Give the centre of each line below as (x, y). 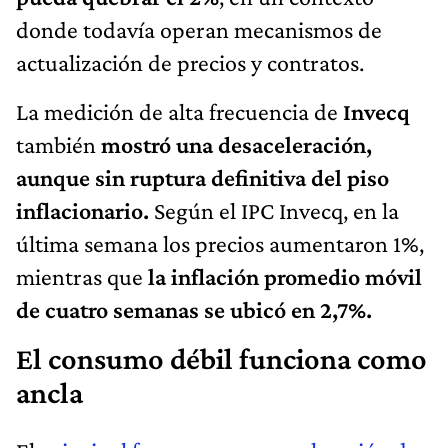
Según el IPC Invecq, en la (274, 210)
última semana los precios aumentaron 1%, (220, 243)
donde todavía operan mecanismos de (199, 29)
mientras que (79, 276)
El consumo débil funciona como (221, 358)
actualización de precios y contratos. (190, 62)
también (56, 144)
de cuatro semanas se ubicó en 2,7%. (194, 309)
